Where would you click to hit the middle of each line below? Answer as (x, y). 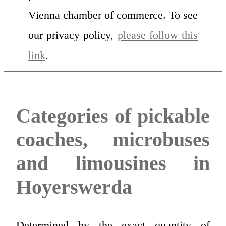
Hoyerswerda (74, 187)
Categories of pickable (113, 116)
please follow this (158, 35)
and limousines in (113, 163)
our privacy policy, (73, 35)
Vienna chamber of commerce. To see (113, 15)
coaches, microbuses (113, 140)
